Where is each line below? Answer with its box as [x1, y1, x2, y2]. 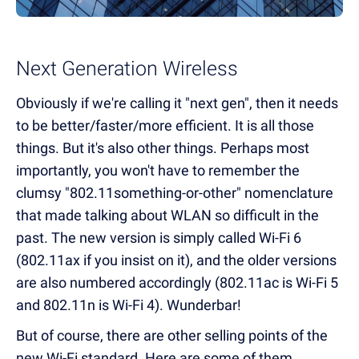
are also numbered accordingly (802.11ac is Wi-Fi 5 [16, 273, 338, 291]
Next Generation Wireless [16, 56, 238, 80]
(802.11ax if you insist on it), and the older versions [16, 251, 337, 268]
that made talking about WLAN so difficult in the [16, 206, 319, 224]
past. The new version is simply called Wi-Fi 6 [16, 228, 301, 246]
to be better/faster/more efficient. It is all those [16, 116, 314, 134]
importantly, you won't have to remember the [16, 161, 300, 179]
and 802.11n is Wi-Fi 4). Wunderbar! [16, 296, 241, 313]
